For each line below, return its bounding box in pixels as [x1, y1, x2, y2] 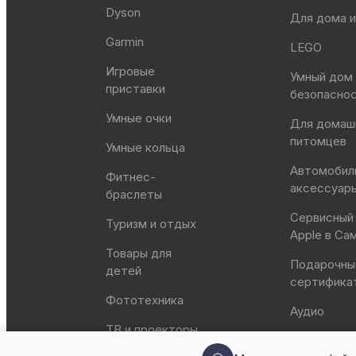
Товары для [106, 245, 172, 261]
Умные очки [106, 110, 172, 126]
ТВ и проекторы [106, 321, 199, 337]
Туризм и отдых [106, 215, 197, 231]
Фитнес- [106, 168, 157, 184]
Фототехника [106, 292, 184, 308]
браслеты [106, 186, 163, 202]
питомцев [290, 133, 347, 149]
